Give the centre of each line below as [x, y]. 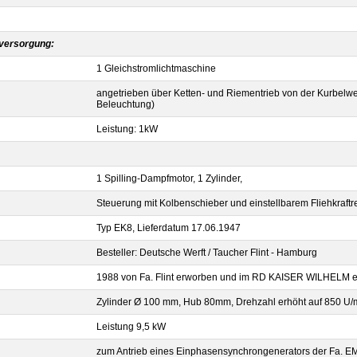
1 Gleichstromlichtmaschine [156, 69]
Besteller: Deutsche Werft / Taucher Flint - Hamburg [207, 253]
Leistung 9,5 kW [131, 327]
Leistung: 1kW [127, 129]
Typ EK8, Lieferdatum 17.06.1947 [169, 228]
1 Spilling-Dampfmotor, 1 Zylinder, [169, 178]
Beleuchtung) [126, 104]
